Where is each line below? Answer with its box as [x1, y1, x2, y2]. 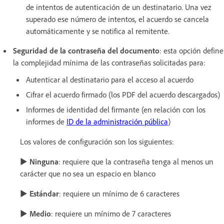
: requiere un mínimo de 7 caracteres [51, 208, 171, 219]
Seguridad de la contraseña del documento [13, 45, 159, 56]
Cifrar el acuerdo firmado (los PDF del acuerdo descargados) [26, 89, 220, 100]
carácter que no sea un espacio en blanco [20, 168, 155, 179]
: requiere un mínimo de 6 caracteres [59, 188, 179, 199]
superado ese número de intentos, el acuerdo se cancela [26, 14, 209, 24]
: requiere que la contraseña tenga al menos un [58, 156, 213, 167]
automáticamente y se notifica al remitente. [26, 26, 169, 36]
